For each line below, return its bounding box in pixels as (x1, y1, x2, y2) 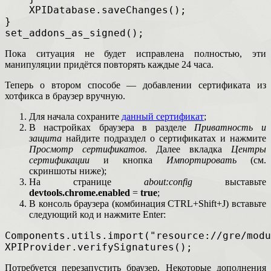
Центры (231, 144, 266, 155)
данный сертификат (122, 111, 204, 122)
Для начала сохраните (29, 111, 122, 122)
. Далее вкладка (145, 144, 231, 155)
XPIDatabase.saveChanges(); (5, 4, 186, 16)
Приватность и (194, 122, 266, 133)
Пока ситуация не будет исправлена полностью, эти (5, 48, 266, 59)
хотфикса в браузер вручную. (5, 91, 125, 102)
